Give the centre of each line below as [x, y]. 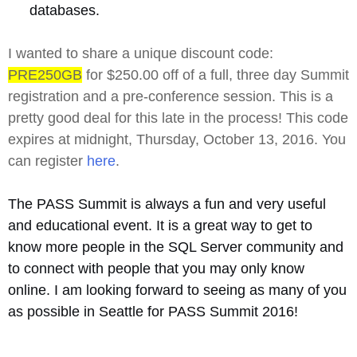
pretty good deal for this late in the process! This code [178, 118]
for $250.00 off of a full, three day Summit [216, 75]
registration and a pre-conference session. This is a [171, 96]
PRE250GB [45, 75]
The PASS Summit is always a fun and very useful [167, 204]
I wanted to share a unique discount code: [141, 53]
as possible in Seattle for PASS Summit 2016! [153, 312]
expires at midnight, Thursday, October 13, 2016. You [177, 139]
